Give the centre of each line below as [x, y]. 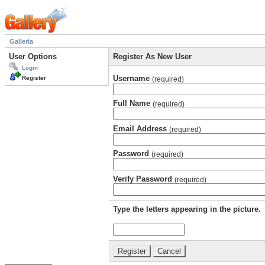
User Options [33, 57]
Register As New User [152, 57]
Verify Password [144, 179]
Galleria [21, 42]
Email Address [141, 128]
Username [132, 78]
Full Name [133, 104]
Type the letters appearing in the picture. [187, 209]
